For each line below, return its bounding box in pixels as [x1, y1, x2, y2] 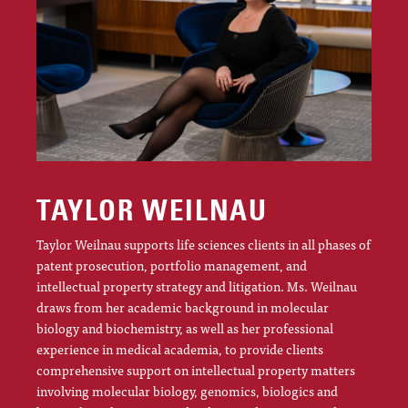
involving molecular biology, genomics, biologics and [36, 381, 338, 402]
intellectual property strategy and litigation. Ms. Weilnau [36, 276, 357, 297]
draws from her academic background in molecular [36, 297, 329, 318]
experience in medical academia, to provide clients [36, 339, 323, 360]
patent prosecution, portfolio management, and [36, 255, 307, 276]
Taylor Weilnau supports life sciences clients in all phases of [36, 234, 371, 255]
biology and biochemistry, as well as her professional [36, 318, 333, 339]
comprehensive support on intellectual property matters [36, 360, 355, 381]
